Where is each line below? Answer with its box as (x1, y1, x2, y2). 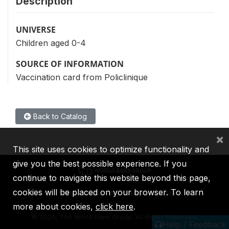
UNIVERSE (16, 24, 56, 35)
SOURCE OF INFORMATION (16, 58, 124, 70)
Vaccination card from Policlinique (16, 72, 148, 82)
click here (96, 201, 133, 212)
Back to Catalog (31, 112, 87, 121)
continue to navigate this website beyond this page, (13, 173, 211, 183)
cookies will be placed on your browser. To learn (13, 187, 203, 197)
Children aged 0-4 (16, 38, 86, 48)
